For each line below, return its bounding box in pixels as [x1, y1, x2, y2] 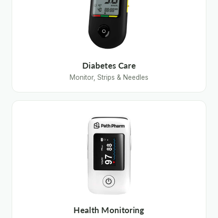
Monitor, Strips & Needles [70, 73, 148, 81]
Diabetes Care [82, 61, 136, 71]
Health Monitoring [73, 205, 145, 215]
